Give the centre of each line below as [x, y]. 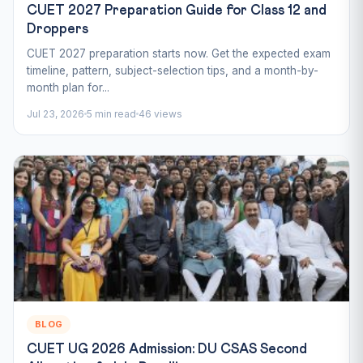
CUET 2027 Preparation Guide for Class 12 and [177, 11]
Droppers [58, 29]
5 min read [111, 113]
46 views [160, 113]
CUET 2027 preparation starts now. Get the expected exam [179, 53]
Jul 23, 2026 [56, 113]
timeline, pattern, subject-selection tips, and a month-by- [173, 70]
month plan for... [68, 87]
